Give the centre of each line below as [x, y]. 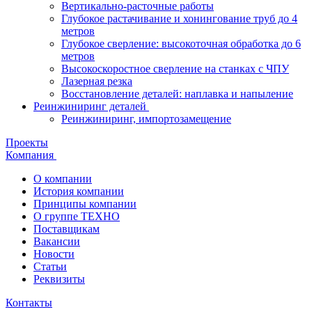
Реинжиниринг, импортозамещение [146, 119]
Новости [54, 254]
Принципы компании [85, 204]
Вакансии [57, 241]
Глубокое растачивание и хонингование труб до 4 [179, 18]
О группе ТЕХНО [77, 216]
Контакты [29, 303]
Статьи [50, 266]
